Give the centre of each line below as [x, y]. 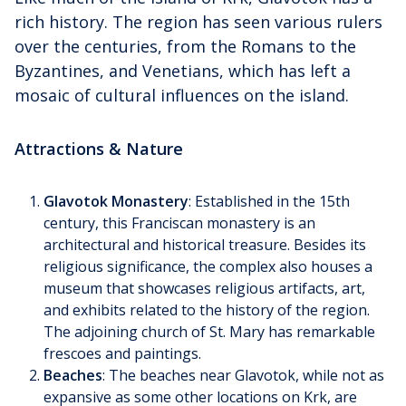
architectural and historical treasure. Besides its [205, 244]
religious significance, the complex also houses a [208, 266]
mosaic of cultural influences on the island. [182, 95]
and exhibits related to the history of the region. [207, 309]
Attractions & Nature [99, 148]
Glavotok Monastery [116, 201]
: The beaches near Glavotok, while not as [243, 375]
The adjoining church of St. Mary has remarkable [209, 331]
